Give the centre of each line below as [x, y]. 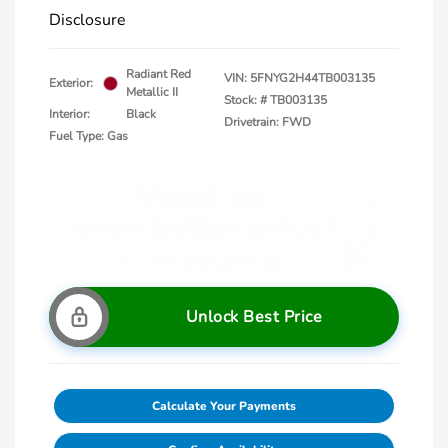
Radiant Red [158, 74]
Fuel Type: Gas [88, 136]
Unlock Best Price [254, 317]
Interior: [69, 114]
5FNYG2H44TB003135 [312, 78]
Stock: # [245, 100]
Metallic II [152, 92]
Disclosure [87, 20]
